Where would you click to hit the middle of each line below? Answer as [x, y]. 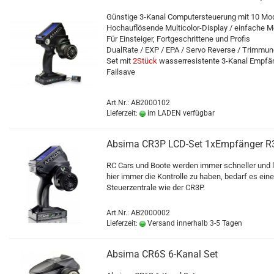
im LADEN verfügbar [180, 113]
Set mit [120, 61]
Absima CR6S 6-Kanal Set [162, 254]
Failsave [121, 72]
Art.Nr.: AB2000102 [138, 103]
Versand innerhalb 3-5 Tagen [194, 223]
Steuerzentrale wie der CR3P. [157, 187]
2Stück [146, 61]
